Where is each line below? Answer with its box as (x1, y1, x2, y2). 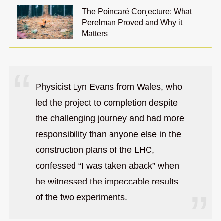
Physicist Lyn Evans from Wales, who (35, 81, 182, 92)
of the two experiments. (35, 192, 127, 202)
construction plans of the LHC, (35, 145, 154, 155)
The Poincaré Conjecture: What (82, 7, 192, 16)
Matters (82, 29, 108, 38)
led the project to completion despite (35, 97, 178, 108)
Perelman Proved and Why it (82, 18, 183, 27)
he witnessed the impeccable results (35, 176, 178, 186)
